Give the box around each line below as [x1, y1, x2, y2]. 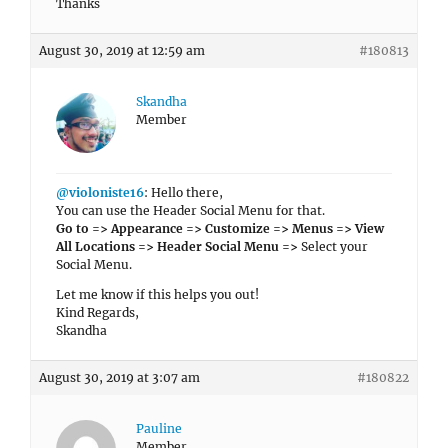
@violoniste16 [56, 185, 144, 200]
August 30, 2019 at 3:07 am [39, 370, 200, 385]
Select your [298, 239, 368, 254]
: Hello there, [144, 185, 223, 200]
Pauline [136, 421, 182, 436]
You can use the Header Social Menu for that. [56, 203, 325, 218]
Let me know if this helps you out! [56, 287, 259, 302]
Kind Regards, [56, 305, 139, 320]
